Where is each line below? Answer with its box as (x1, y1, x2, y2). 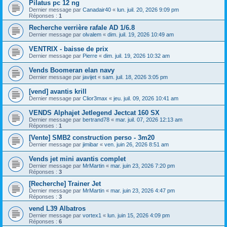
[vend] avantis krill (29, 87, 87, 95)
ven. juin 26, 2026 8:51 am (104, 141, 169, 147)
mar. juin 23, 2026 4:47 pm (110, 187, 175, 194)
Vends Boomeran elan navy (29, 66, 115, 74)
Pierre (83, 52, 97, 59)
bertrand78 (83, 116, 109, 123)
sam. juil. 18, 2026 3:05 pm (102, 73, 168, 80)
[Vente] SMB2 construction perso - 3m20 (29, 133, 155, 141)
